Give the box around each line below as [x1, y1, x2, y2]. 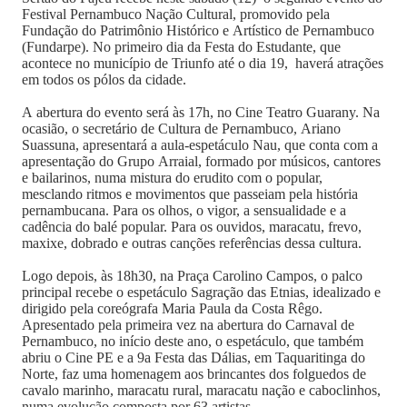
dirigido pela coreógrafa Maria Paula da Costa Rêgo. [22, 301, 323, 316]
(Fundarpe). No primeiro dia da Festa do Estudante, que [22, 39, 341, 55]
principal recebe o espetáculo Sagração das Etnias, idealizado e [22, 284, 381, 300]
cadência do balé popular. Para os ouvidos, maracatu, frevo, [22, 219, 362, 234]
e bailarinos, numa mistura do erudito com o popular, [22, 170, 323, 185]
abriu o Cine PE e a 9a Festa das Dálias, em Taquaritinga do [22, 350, 365, 365]
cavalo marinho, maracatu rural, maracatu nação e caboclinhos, [22, 382, 381, 398]
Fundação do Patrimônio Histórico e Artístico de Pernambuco [22, 23, 374, 38]
